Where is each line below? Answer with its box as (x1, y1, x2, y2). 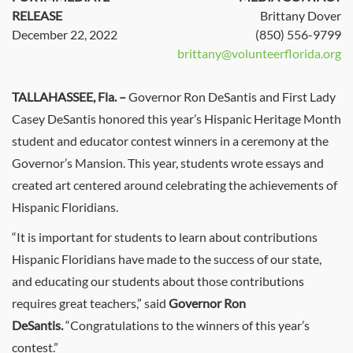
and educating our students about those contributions (12, 273, 304, 288)
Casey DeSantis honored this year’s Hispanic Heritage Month (12, 111, 341, 126)
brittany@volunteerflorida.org (177, 46, 341, 61)
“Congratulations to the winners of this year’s (63, 318, 310, 333)
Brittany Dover (260, 8, 341, 23)
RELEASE (12, 8, 62, 23)
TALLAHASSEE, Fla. (12, 89, 117, 104)
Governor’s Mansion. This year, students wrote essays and (12, 155, 324, 170)
